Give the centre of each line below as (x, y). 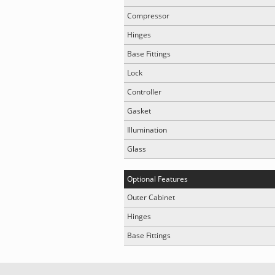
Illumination (147, 130)
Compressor (148, 16)
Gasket (139, 111)
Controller (144, 92)
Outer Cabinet (151, 197)
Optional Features (158, 179)
